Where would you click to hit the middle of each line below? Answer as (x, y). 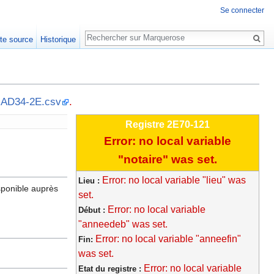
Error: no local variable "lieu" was (174, 180)
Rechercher (118, 31)
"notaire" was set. (168, 160)
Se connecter (242, 11)
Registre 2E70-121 (168, 125)
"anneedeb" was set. (123, 224)
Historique (58, 39)
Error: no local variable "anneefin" (168, 239)
